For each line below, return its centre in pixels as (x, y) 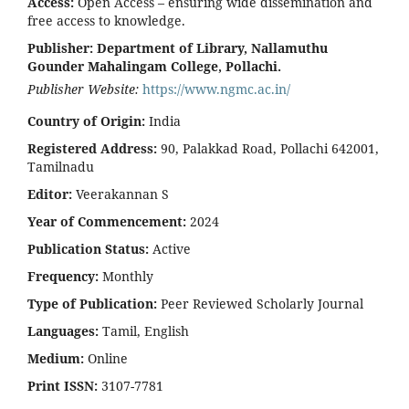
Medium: (56, 358)
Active (170, 248)
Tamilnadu (61, 166)
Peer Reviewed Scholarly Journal (260, 303)
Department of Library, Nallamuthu (212, 47)
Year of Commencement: (107, 221)
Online (106, 358)
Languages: (63, 330)
